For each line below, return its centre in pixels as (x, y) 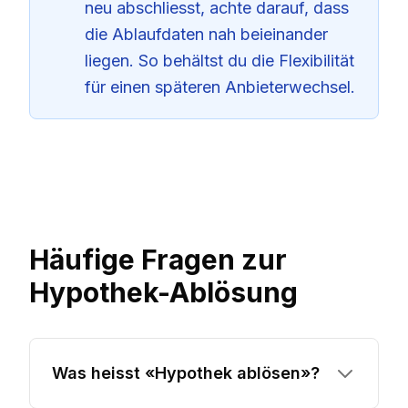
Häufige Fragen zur (158, 260)
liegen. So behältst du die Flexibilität (219, 61)
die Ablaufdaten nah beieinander (206, 34)
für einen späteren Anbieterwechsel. (220, 87)
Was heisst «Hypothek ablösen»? (186, 373)
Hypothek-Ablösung (163, 292)
